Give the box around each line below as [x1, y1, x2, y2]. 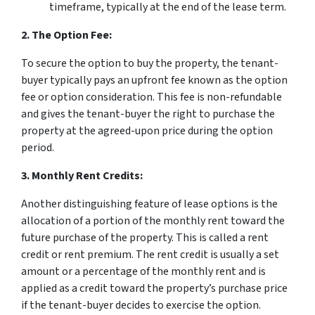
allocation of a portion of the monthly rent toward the [21, 213, 285, 229]
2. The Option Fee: [21, 27, 112, 43]
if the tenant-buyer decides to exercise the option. [21, 297, 261, 313]
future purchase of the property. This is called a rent [21, 230, 269, 245]
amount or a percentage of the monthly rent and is [21, 264, 266, 279]
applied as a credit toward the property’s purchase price [21, 281, 288, 296]
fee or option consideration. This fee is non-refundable [21, 89, 282, 105]
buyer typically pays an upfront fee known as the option [21, 72, 288, 88]
